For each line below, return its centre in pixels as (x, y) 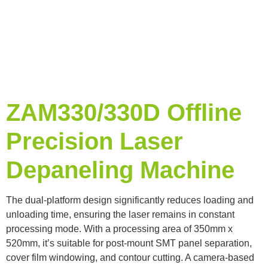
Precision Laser (95, 141)
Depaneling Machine (120, 170)
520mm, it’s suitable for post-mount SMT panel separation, (129, 243)
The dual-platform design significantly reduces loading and (130, 200)
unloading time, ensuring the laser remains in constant (120, 214)
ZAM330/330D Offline (124, 113)
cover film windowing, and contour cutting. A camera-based (130, 257)
